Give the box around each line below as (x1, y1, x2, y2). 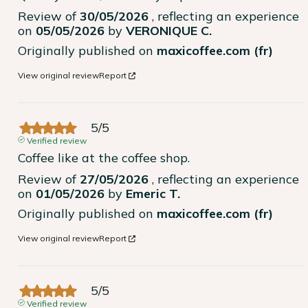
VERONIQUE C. (126, 23, 212, 39)
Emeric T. (126, 186, 180, 202)
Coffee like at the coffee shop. (18, 150, 190, 166)
